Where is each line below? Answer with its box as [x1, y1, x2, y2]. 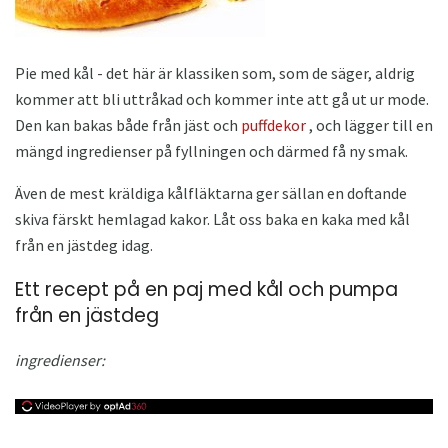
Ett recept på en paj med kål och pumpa [15, 275, 398, 303]
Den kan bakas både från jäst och [15, 114, 241, 135]
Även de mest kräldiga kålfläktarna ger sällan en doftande [15, 182, 407, 203]
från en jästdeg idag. [15, 234, 153, 255]
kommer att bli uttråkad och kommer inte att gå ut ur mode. [15, 88, 429, 109]
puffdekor [241, 114, 306, 135]
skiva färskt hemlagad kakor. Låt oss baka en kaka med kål [15, 208, 410, 229]
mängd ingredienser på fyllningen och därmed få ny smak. [15, 140, 408, 161]
